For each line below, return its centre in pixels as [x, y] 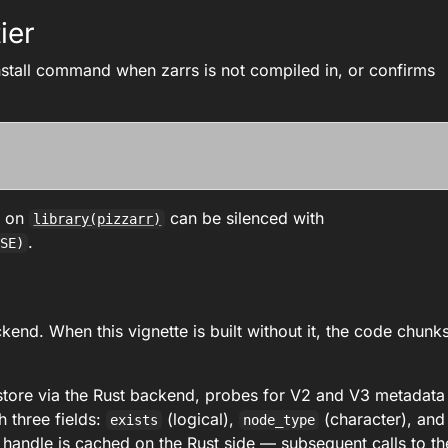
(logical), [201, 419]
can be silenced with [245, 218]
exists [134, 420]
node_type [279, 420]
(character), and [382, 419]
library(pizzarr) [97, 219]
